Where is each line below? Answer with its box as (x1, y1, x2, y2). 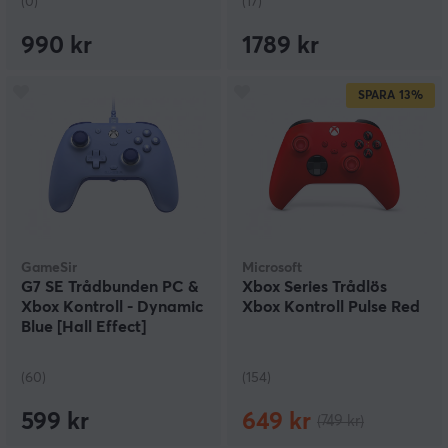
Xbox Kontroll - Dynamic (21, 299, 203, 316)
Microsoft (242, 261, 302, 276)
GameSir (21, 261, 77, 276)
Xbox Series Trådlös (242, 279, 387, 296)
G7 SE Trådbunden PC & (21, 279, 199, 296)
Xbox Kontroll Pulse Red (242, 299, 420, 316)
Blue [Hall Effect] (21, 319, 146, 336)
